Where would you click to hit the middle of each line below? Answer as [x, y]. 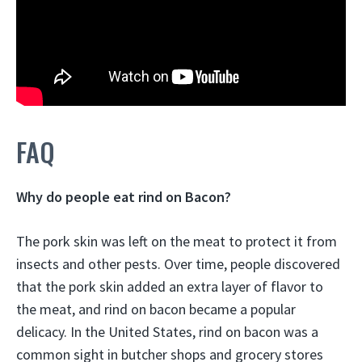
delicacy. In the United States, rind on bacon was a [167, 332]
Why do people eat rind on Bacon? [124, 197]
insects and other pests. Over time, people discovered [178, 264]
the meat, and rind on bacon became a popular [156, 309]
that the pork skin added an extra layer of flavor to [170, 287]
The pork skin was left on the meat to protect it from [177, 242]
